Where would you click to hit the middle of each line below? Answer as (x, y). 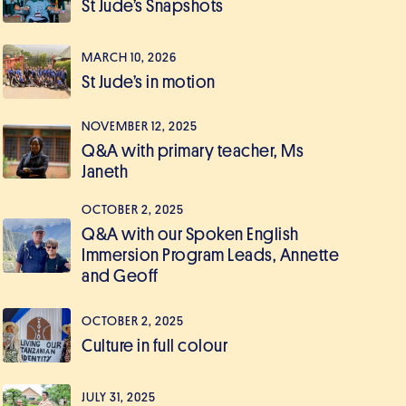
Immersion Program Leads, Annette (210, 255)
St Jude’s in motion (149, 82)
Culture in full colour (155, 345)
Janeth (105, 172)
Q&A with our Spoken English (190, 234)
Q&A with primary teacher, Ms (193, 151)
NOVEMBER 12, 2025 (140, 126)
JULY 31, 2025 (119, 397)
